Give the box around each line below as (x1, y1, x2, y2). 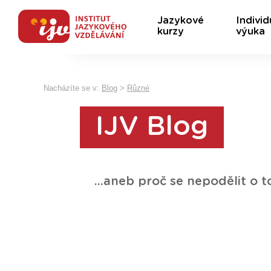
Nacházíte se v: (44, 83, 102, 93)
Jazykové (157, 16, 204, 25)
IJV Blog (96, 114, 208, 140)
